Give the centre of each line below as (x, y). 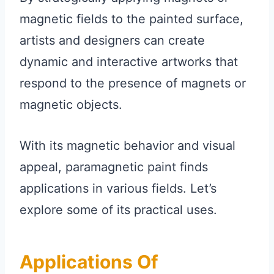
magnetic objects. (71, 104)
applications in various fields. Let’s (118, 188)
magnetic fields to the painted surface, (131, 19)
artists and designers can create (112, 40)
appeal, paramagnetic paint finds (114, 167)
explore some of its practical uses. (118, 209)
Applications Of (89, 261)
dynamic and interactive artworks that (129, 61)
